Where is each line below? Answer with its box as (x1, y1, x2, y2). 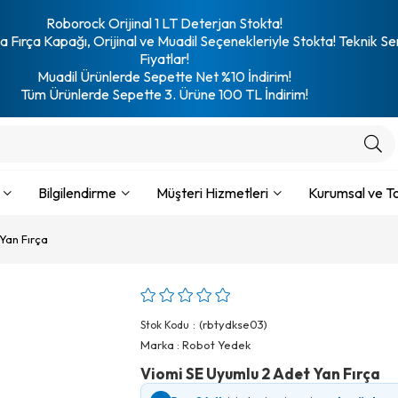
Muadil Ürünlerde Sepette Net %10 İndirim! (36, 68, 291, 85)
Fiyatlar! (139, 50, 189, 68)
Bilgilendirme (38, 184, 116, 202)
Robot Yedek (182, 338, 251, 352)
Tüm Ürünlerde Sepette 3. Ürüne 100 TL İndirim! (20, 85, 308, 103)
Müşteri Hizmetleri (156, 184, 268, 202)
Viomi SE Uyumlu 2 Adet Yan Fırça (140, 364, 380, 383)
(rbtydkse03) (199, 317, 267, 331)
